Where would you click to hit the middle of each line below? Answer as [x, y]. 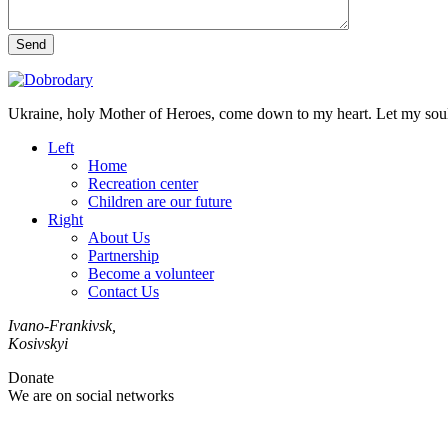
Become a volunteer [151, 273]
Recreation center [143, 183]
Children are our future [160, 201]
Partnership [123, 255]
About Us [119, 237]
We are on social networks [91, 395]
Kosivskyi [38, 343]
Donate [31, 377]
